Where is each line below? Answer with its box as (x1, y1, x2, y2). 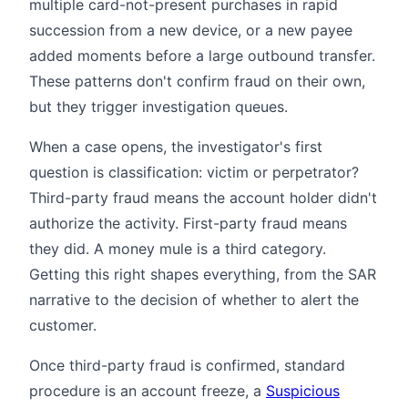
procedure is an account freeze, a (29, 381, 266, 400)
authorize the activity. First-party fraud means (29, 213, 347, 232)
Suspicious (266, 381, 340, 400)
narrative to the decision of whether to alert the (29, 290, 359, 309)
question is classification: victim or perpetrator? (29, 162, 359, 181)
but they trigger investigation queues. (29, 97, 288, 116)
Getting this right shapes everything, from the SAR (29, 264, 376, 283)
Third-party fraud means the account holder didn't (29, 188, 377, 207)
